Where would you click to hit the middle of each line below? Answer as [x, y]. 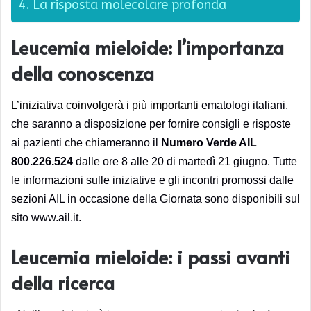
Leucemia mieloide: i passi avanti [151, 257]
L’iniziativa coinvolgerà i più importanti [106, 105]
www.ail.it [55, 217]
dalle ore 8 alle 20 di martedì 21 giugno [171, 161]
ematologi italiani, [245, 105]
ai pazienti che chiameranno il [86, 142]
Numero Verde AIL [209, 142]
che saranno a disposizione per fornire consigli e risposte [151, 124]
